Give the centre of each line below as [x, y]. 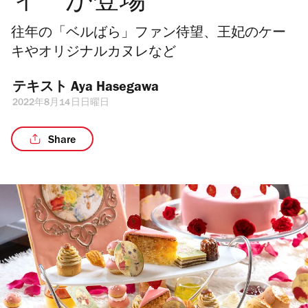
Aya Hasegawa [115, 89]
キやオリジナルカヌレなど [93, 54]
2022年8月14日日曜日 [61, 104]
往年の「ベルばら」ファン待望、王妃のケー [148, 34]
